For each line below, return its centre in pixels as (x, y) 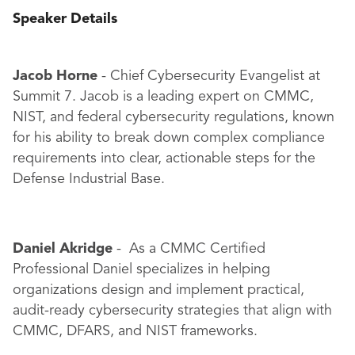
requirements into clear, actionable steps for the (164, 159)
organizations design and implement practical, (158, 290)
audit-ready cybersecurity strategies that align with (172, 311)
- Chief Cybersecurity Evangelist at (209, 76)
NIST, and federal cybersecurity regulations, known (174, 118)
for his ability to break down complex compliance (169, 138)
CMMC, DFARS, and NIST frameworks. (135, 332)
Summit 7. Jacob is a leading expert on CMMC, (163, 97)
